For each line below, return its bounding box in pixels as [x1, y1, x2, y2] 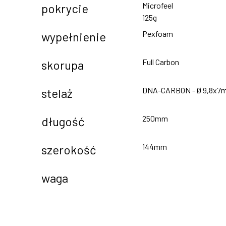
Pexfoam [142, 29, 173, 38]
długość [41, 114, 84, 129]
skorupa [41, 58, 84, 72]
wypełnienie [41, 29, 106, 44]
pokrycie [41, 1, 88, 16]
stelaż [41, 86, 73, 100]
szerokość [41, 142, 96, 157]
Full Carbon [142, 57, 179, 67]
